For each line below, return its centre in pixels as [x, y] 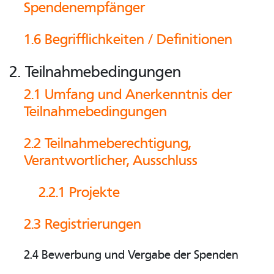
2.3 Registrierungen [83, 224]
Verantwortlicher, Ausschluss [111, 161]
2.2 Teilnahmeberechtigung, [107, 143]
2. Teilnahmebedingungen [95, 72]
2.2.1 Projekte [79, 192]
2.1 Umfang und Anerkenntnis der [128, 94]
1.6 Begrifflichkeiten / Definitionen [128, 39]
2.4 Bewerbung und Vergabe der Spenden [131, 255]
